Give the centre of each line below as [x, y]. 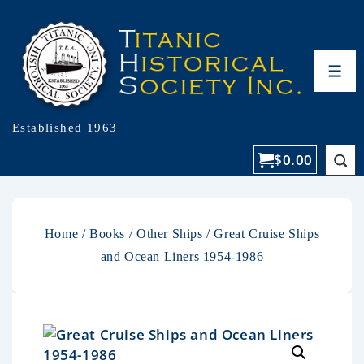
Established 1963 [65, 127]
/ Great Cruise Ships [261, 233]
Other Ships [169, 233]
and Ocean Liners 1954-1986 [182, 256]
